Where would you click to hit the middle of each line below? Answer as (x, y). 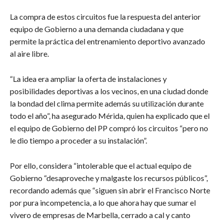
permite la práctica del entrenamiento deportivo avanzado (108, 41)
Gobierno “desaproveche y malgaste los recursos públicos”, (109, 178)
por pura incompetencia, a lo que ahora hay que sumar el (103, 203)
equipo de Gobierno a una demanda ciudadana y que (97, 29)
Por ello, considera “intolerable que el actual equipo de (101, 166)
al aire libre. (29, 54)
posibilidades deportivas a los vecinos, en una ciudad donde (109, 91)
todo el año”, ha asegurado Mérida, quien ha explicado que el (110, 116)
